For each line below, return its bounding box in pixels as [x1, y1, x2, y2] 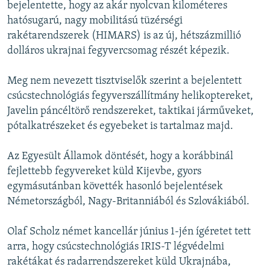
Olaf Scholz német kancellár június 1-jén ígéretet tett [7, 226, 251, 238]
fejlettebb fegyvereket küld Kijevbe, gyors [7, 166, 201, 178]
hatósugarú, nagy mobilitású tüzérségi [7, 15, 183, 27]
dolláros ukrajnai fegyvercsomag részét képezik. [7, 45, 230, 57]
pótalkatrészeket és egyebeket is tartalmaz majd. [7, 121, 233, 133]
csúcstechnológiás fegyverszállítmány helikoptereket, [7, 90, 253, 102]
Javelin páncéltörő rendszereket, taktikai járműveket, [7, 105, 254, 118]
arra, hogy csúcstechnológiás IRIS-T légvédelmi [7, 241, 224, 253]
